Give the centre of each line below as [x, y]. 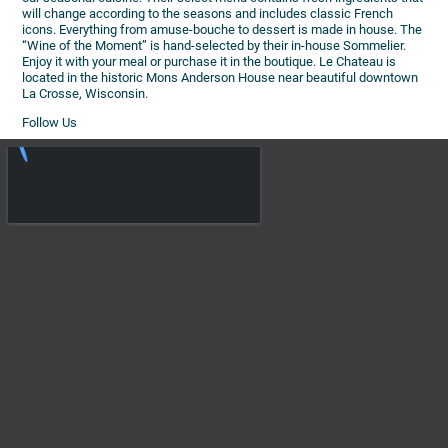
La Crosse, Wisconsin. [85, 93]
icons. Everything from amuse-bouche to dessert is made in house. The [222, 29]
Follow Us [50, 123]
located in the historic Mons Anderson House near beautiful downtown [220, 77]
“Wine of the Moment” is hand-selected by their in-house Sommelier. [214, 45]
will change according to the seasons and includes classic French [208, 13]
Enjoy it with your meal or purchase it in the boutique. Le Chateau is [209, 61]
